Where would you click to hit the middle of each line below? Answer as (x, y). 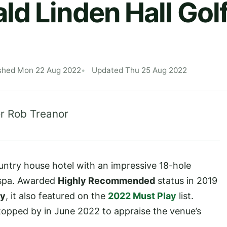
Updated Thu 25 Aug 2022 (139, 70)
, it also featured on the (57, 196)
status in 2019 (186, 180)
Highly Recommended (106, 180)
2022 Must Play (142, 196)
